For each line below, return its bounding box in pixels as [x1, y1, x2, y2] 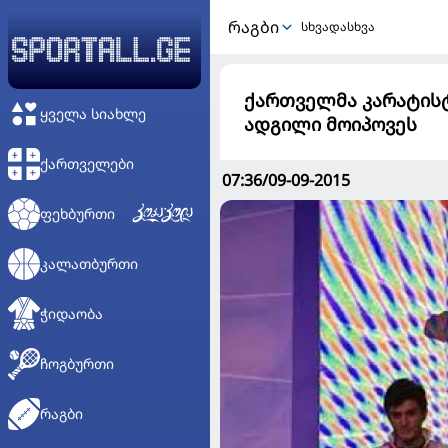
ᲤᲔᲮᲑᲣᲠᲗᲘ [40, 204, 115, 223]
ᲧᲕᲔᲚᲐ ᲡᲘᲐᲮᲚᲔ [40, 104, 146, 123]
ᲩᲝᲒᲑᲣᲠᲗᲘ [40, 354, 114, 373]
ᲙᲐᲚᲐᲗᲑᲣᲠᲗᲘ [40, 254, 138, 273]
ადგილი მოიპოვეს [244, 112, 417, 136]
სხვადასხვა [301, 18, 375, 35]
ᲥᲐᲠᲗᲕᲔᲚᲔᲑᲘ [40, 154, 134, 173]
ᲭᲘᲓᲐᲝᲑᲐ [40, 304, 103, 323]
